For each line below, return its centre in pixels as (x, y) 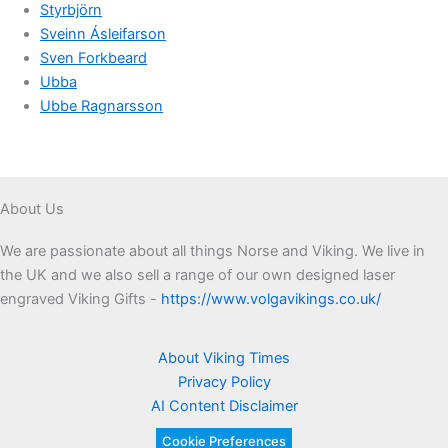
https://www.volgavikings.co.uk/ (271, 298)
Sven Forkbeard (93, 58)
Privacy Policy (224, 382)
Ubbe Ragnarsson (101, 106)
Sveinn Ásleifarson (103, 34)
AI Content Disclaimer (224, 406)
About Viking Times (224, 358)
